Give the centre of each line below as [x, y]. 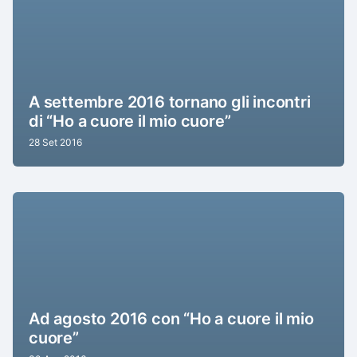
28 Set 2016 [55, 143]
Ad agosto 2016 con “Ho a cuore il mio [171, 319]
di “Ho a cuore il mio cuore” [130, 122]
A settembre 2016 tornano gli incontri [170, 102]
